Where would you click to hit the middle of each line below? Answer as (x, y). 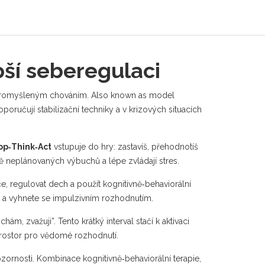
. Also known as (118, 95)
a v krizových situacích (158, 109)
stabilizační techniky (75, 109)
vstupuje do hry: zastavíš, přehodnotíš (125, 147)
